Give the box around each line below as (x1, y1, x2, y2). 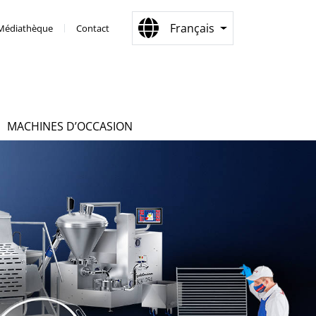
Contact (76, 21, 110, 35)
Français (170, 20, 215, 36)
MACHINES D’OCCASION (7, 118, 133, 134)
